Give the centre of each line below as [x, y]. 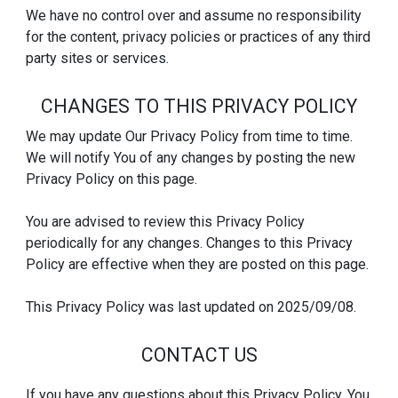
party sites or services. [98, 59]
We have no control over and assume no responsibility [194, 16]
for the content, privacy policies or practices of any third [199, 37]
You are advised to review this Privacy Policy [166, 221]
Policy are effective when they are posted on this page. [198, 264]
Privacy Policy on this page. [112, 179]
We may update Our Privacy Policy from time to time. [190, 136]
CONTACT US [199, 354]
